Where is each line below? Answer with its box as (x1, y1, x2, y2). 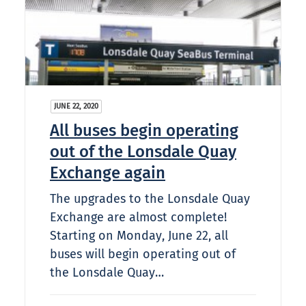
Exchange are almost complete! (50, 210, 227, 225)
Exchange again (50, 163, 165, 183)
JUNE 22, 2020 (54, 102, 98, 111)
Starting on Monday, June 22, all (50, 228, 228, 244)
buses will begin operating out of (50, 247, 236, 262)
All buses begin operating (50, 121, 238, 141)
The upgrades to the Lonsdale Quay (50, 191, 250, 207)
